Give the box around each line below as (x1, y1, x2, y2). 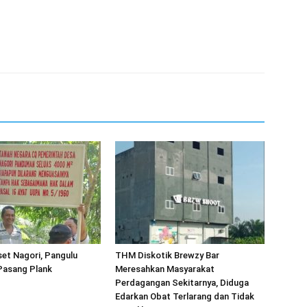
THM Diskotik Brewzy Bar (115, 250, 219, 260)
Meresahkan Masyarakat (115, 264, 214, 274)
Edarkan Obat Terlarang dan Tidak (115, 291, 254, 302)
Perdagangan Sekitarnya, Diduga (115, 278, 249, 288)
